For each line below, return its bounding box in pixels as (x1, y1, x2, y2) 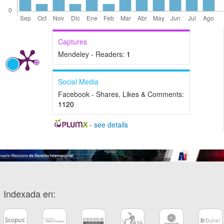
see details (93, 119, 128, 130)
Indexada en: (3, 186, 55, 200)
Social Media (58, 76, 98, 87)
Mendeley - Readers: (58, 49, 126, 59)
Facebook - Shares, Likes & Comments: (58, 89, 184, 99)
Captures (58, 36, 87, 47)
